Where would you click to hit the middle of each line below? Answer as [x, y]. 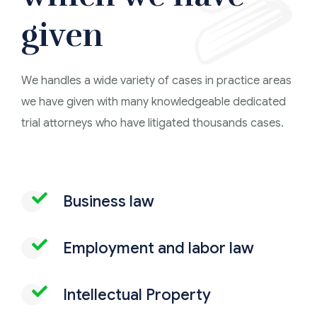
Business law [109, 201]
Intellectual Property [137, 294]
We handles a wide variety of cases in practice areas [156, 80]
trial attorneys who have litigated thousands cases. [152, 123]
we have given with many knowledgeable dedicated [154, 102]
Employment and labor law [158, 248]
